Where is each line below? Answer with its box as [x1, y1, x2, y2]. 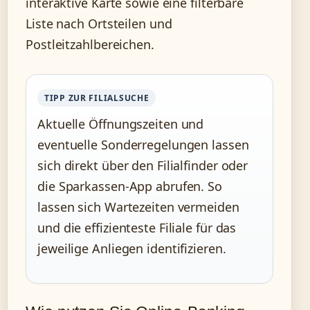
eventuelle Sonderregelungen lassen [37, 136, 249, 154]
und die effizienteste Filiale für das [37, 219, 237, 237]
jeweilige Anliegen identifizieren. [37, 240, 226, 257]
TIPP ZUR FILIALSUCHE [44, 92, 149, 104]
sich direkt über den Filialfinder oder [37, 157, 248, 174]
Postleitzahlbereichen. [26, 36, 154, 53]
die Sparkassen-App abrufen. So [37, 178, 222, 195]
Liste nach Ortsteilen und [26, 15, 172, 33]
